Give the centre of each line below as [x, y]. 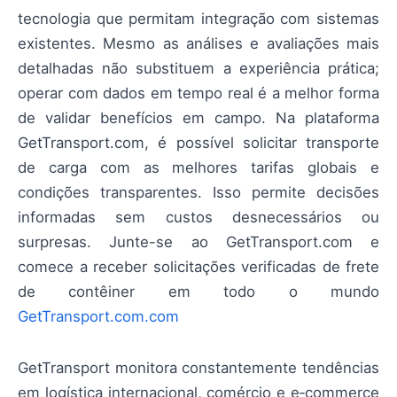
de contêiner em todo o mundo [198, 292]
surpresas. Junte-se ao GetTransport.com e [198, 242]
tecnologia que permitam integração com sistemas [198, 19]
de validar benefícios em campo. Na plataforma [198, 118]
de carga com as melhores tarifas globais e [198, 168]
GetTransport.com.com [98, 317]
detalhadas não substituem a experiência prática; [198, 69]
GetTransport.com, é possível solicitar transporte [198, 143]
